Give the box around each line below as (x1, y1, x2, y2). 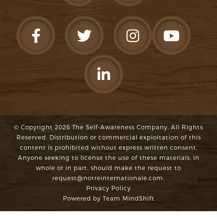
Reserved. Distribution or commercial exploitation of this (16, 134, 201, 141)
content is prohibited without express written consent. (19, 144, 198, 152)
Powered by (62, 195, 103, 202)
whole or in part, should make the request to (36, 164, 181, 172)
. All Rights (168, 124, 203, 131)
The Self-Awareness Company (72, 124, 168, 131)
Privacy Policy (86, 185, 131, 192)
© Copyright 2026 (14, 124, 72, 131)
